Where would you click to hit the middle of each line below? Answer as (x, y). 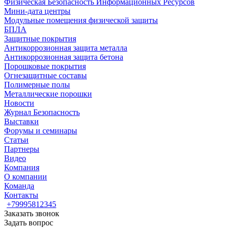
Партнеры (22, 149)
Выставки (21, 121)
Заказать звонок (32, 213)
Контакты (21, 195)
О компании (26, 177)
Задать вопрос (29, 223)
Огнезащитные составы (45, 75)
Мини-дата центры (37, 11)
